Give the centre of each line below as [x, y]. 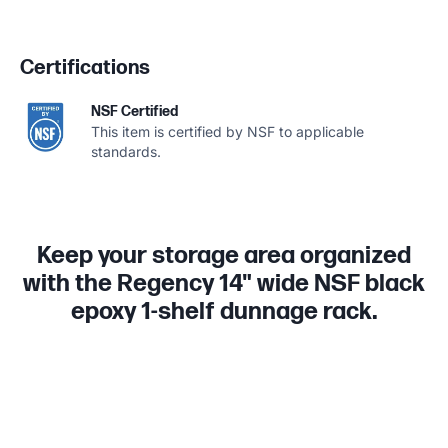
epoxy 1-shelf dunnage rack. [224, 311]
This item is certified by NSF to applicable [227, 131]
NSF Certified [134, 111]
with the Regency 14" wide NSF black [224, 283]
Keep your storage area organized [224, 255]
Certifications [85, 67]
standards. [126, 151]
